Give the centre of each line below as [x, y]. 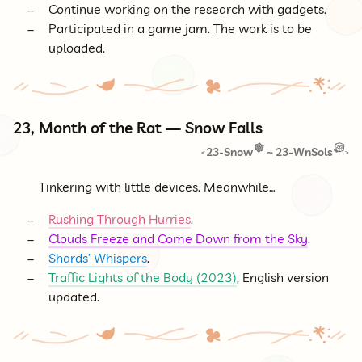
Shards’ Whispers [98, 258]
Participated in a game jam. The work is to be [180, 28]
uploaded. [77, 47]
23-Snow [230, 152]
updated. [74, 297]
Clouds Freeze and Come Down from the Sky [178, 239]
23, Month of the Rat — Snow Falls [138, 128]
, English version [283, 278]
